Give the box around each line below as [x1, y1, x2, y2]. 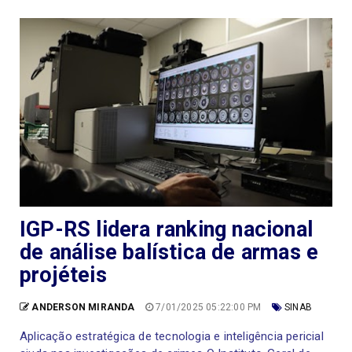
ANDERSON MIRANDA [31, 301, 135, 313]
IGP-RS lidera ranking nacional [20, 216, 313, 242]
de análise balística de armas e [20, 239, 319, 265]
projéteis [20, 262, 107, 288]
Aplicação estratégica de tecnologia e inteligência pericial [20, 328, 324, 343]
